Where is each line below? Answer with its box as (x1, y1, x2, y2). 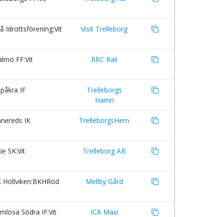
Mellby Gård (85, 177, 123, 186)
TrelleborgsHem (79, 116, 129, 125)
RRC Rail (91, 55, 117, 64)
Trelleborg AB (82, 146, 126, 155)
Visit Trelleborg (81, 24, 127, 33)
